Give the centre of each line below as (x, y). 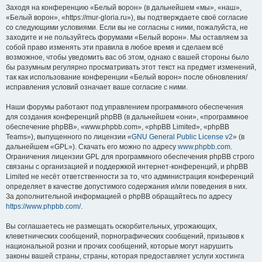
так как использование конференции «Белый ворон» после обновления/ (127, 77)
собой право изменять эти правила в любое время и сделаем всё (115, 47)
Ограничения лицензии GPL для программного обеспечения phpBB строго (130, 156)
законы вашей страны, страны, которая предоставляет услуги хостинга (125, 256)
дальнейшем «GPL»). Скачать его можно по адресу (92, 146)
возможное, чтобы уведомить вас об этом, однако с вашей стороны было (127, 57)
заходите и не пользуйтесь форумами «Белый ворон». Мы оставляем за (127, 37)
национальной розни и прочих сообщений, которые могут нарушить (119, 246)
